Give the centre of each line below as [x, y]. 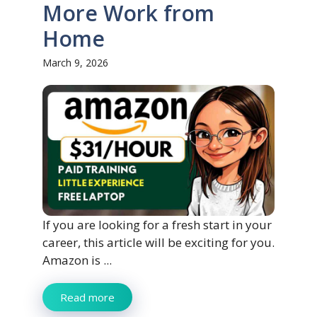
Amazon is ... [77, 260]
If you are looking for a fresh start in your [157, 224]
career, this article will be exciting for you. [158, 242]
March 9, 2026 [75, 63]
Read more [87, 297]
